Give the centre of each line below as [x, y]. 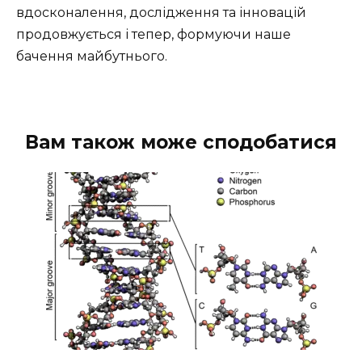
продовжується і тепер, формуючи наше [154, 35]
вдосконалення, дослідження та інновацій [161, 13]
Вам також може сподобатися [181, 143]
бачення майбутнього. [92, 57]
